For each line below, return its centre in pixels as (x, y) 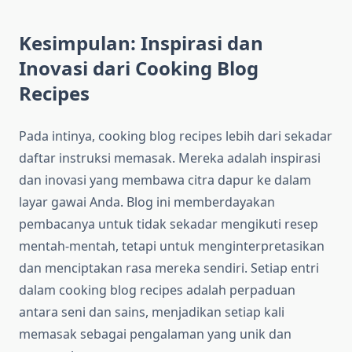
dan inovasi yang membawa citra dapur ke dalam (165, 180)
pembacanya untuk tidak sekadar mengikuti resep (169, 224)
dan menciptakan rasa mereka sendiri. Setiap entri (169, 268)
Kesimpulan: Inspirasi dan (141, 43)
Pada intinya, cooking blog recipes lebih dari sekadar (176, 136)
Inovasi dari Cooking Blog (139, 68)
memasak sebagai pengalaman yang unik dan (155, 334)
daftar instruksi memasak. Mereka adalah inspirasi (170, 158)
